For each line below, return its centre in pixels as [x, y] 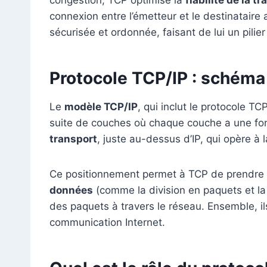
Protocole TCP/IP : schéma [157, 78]
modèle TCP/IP [101, 106]
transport [73, 139]
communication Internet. [107, 222]
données [71, 190]
